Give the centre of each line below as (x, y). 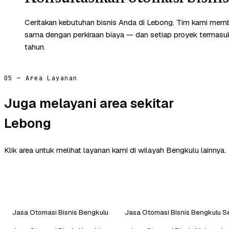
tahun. (35, 47)
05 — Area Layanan (41, 78)
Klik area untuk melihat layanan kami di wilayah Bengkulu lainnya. (115, 150)
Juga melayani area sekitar (89, 104)
